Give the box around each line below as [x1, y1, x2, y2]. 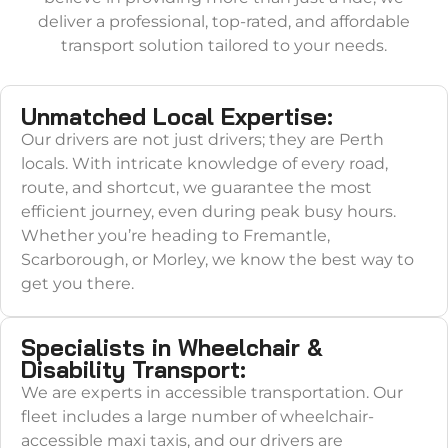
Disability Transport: [20, 355, 246, 385]
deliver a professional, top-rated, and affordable [38, 11, 410, 31]
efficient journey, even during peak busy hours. [20, 202, 396, 222]
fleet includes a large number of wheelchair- [20, 407, 374, 427]
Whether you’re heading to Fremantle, [20, 226, 330, 246]
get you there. [20, 274, 134, 294]
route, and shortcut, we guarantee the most [20, 178, 372, 198]
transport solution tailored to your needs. [61, 35, 387, 55]
